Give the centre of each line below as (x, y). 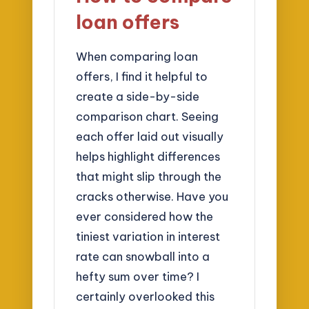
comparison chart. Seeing (148, 116)
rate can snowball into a (143, 256)
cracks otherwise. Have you (152, 196)
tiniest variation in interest (148, 236)
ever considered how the (145, 216)
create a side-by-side (138, 96)
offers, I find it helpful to (142, 76)
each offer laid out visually (150, 136)
